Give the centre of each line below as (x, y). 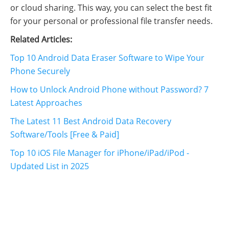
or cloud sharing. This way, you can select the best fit (111, 8)
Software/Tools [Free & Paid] (65, 135)
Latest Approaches (46, 103)
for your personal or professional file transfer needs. (111, 21)
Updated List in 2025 (50, 166)
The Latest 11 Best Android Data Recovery (91, 121)
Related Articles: (41, 40)
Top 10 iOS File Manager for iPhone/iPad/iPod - (100, 153)
